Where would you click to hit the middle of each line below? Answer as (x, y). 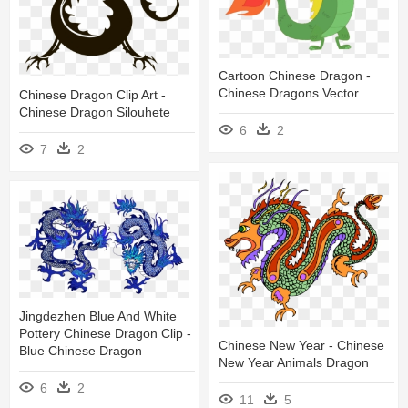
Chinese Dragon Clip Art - (92, 94)
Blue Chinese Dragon (81, 350)
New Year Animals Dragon (294, 362)
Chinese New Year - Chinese (301, 345)
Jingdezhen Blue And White (98, 316)
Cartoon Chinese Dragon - (295, 75)
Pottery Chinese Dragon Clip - (105, 333)
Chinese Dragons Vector (289, 92)
